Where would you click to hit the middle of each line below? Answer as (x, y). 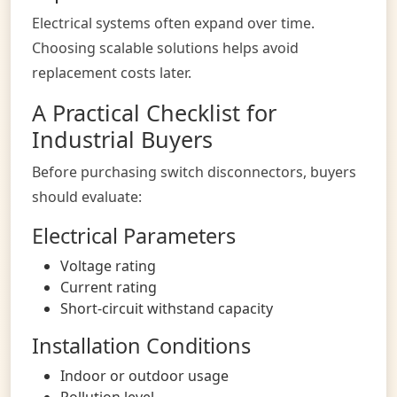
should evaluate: (87, 196)
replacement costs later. (112, 72)
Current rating (109, 287)
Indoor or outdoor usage (144, 375)
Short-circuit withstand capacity (167, 308)
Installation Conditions (141, 345)
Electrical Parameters (134, 235)
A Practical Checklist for (154, 112)
